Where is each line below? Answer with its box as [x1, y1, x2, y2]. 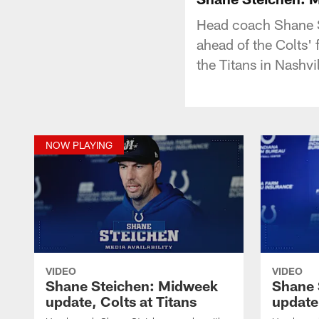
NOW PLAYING [46, 138, 113, 151]
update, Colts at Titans [46, 292, 197, 310]
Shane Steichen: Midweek [46, 276, 218, 294]
